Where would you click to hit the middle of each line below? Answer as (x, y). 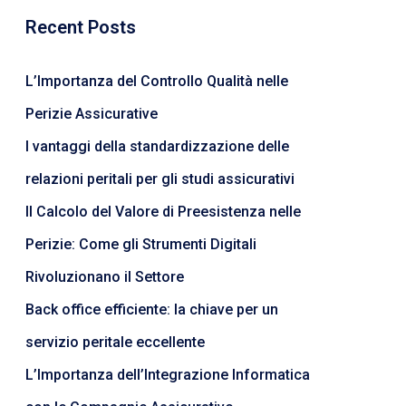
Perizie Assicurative (92, 114)
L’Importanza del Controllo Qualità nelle (157, 81)
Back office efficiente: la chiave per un (152, 309)
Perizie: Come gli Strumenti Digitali (141, 244)
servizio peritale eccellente (115, 342)
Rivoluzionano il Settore (105, 277)
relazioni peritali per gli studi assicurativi (160, 179)
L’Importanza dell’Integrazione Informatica (168, 375)
